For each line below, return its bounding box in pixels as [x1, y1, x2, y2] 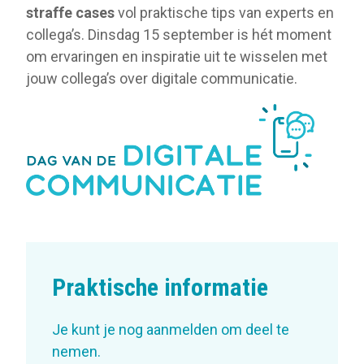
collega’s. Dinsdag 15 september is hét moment [26, 25, 331, 43]
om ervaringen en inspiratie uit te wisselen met [26, 47, 327, 65]
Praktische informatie [52, 273, 268, 302]
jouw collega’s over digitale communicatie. [26, 69, 301, 87]
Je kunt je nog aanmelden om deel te [52, 321, 289, 339]
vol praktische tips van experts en [115, 3, 334, 21]
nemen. [52, 343, 101, 361]
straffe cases [26, 3, 115, 21]
